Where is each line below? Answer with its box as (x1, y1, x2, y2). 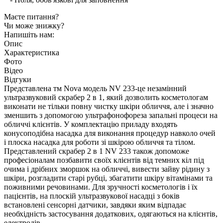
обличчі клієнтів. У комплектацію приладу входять (4, 119, 177, 128)
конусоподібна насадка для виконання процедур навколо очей (4, 128, 216, 137)
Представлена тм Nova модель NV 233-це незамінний (4, 84, 187, 93)
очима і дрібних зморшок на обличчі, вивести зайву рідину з (4, 164, 210, 173)
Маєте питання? (4, 12, 59, 21)
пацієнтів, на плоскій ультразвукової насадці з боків (4, 191, 180, 200)
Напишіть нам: (4, 30, 54, 39)
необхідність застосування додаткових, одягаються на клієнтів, (4, 209, 218, 218)
